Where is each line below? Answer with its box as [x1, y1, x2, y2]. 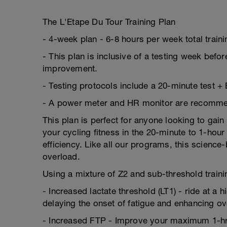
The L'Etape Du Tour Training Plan [43, 17, 176, 27]
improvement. [43, 63, 98, 73]
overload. [43, 152, 80, 162]
